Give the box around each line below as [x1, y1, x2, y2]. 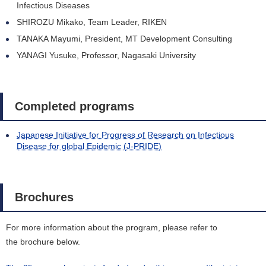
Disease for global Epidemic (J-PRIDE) [17, 141, 161, 151]
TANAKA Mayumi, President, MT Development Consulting [17, 34, 232, 44]
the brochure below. [6, 237, 80, 247]
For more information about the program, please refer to [6, 223, 217, 233]
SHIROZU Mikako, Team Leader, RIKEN [17, 17, 167, 27]
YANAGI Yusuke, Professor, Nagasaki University [17, 50, 196, 61]
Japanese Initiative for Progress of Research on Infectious [17, 130, 234, 140]
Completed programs [15, 100, 134, 113]
